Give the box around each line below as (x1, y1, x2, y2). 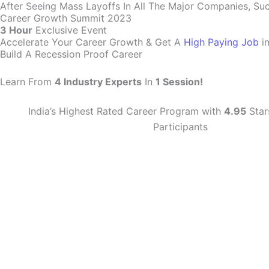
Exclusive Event (32, 24, 107, 36)
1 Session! (156, 76, 203, 88)
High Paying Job (184, 36, 259, 48)
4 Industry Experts (55, 76, 142, 88)
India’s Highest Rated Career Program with (28, 105, 224, 117)
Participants (153, 121, 208, 133)
